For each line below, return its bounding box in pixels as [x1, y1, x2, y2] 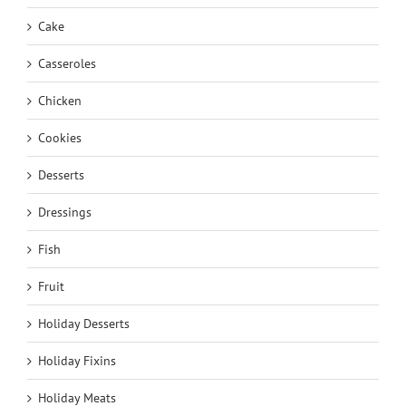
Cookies [38, 129, 82, 146]
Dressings [38, 203, 92, 220]
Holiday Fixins [38, 352, 116, 369]
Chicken [38, 92, 82, 109]
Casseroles [38, 54, 96, 72]
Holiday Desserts [38, 314, 130, 332]
